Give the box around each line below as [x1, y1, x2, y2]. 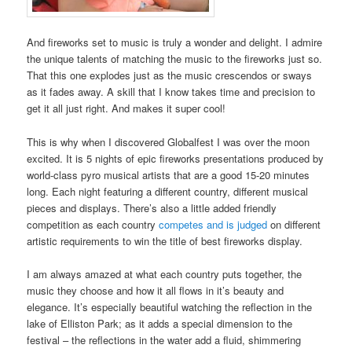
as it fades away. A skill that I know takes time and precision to [27, 84, 316, 100]
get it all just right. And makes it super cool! [27, 101, 226, 116]
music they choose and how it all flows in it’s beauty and [27, 282, 284, 298]
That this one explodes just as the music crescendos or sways [27, 68, 313, 83]
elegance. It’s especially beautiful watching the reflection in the [27, 299, 313, 314]
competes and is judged [159, 216, 268, 232]
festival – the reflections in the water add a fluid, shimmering [27, 332, 302, 347]
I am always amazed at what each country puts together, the [27, 266, 302, 281]
